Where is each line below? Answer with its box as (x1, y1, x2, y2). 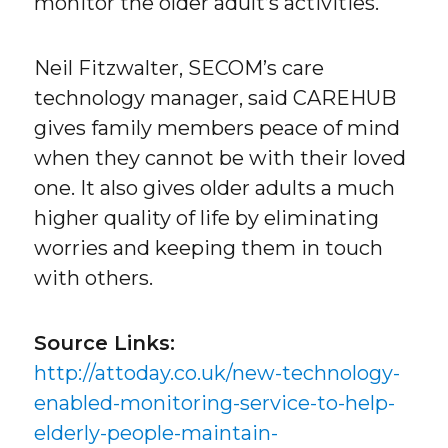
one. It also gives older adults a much (34, 175, 396, 200)
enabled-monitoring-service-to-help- (34, 390, 396, 415)
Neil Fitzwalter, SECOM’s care (34, 55, 325, 80)
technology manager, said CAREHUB (34, 85, 397, 110)
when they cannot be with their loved (34, 145, 407, 170)
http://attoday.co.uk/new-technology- (34, 360, 401, 385)
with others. (34, 265, 154, 290)
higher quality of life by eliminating (34, 205, 380, 230)
